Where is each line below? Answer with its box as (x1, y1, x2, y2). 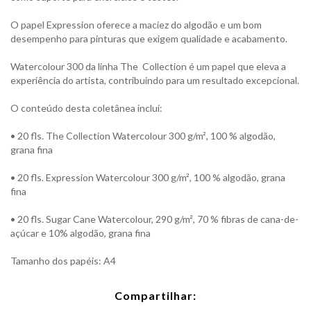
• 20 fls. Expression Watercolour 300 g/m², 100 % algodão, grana (10, 171, 285, 183)
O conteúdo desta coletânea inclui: (10, 102, 162, 114)
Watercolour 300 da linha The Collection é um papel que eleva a (10, 60, 286, 72)
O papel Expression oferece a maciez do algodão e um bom (10, 19, 262, 31)
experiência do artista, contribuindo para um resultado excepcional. (10, 74, 299, 86)
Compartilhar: (115, 289, 196, 302)
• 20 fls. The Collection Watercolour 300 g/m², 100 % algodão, (10, 130, 276, 142)
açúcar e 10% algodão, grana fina (10, 227, 151, 239)
